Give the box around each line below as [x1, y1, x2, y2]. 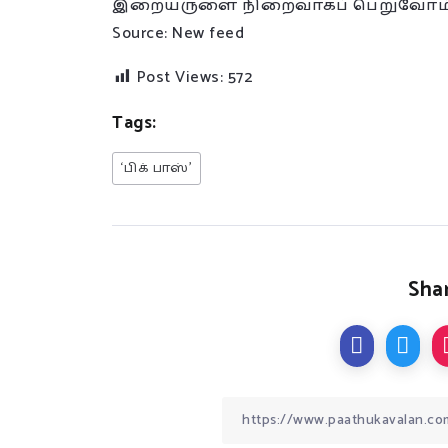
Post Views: [136, 64, 223, 91]
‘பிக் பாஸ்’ [121, 158, 192, 179]
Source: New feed [112, 20, 244, 47]
